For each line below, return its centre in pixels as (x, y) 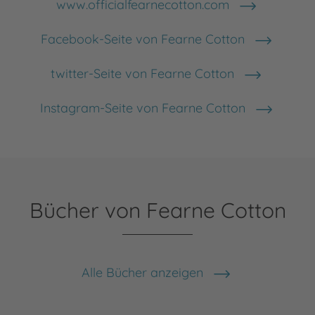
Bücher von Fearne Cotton (157, 210)
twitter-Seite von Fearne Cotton (142, 73)
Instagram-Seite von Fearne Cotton (142, 108)
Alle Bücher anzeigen (142, 272)
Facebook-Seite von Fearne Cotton (142, 39)
